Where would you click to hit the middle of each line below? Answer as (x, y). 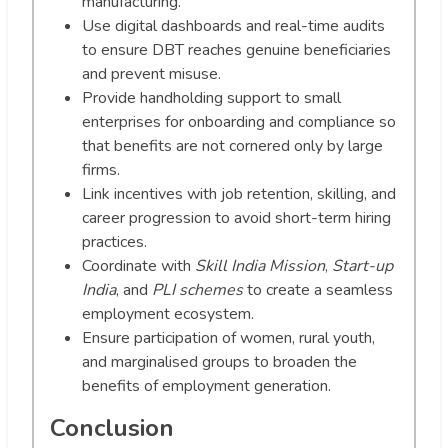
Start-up (362, 266)
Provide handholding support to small (211, 98)
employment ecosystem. (168, 314)
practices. (114, 242)
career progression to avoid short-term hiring (236, 218)
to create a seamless (318, 290)
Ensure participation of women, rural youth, (228, 338)
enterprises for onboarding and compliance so (239, 122)
